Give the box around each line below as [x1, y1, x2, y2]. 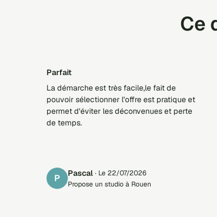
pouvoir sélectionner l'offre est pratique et [46, 94, 195, 105]
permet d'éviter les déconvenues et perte [46, 106, 192, 116]
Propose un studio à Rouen [68, 179, 151, 188]
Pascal [73, 168, 93, 178]
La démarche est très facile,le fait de [46, 82, 176, 93]
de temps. [46, 117, 82, 128]
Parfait [52, 67, 72, 77]
